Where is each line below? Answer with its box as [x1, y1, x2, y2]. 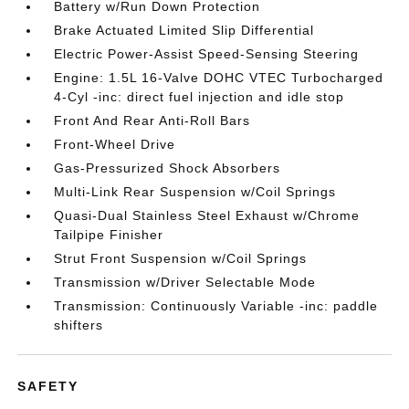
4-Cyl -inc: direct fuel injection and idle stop [54, 89, 345, 104]
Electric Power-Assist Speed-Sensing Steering [54, 47, 360, 61]
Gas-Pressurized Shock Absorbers [54, 161, 281, 175]
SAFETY [17, 379, 79, 393]
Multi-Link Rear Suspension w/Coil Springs [54, 184, 337, 199]
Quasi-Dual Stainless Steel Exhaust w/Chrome [54, 208, 361, 223]
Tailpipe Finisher [54, 227, 164, 242]
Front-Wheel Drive [54, 137, 176, 152]
